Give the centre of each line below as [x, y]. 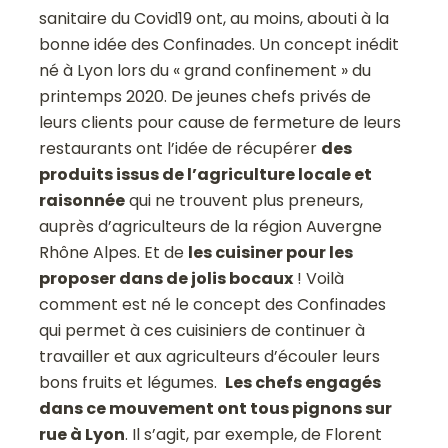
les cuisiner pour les [271, 253]
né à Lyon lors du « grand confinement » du [205, 71]
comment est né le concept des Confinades [213, 305]
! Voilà [319, 279]
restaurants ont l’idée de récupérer [180, 149]
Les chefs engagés [303, 383]
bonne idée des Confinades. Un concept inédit [219, 45]
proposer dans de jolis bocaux [166, 279]
